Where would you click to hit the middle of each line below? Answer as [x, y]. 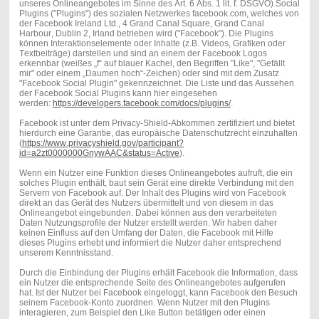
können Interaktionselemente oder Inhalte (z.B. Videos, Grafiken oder [152, 43]
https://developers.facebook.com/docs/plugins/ [141, 103]
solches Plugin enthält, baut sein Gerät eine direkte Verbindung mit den [156, 183]
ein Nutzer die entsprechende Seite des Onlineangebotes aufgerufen [152, 282]
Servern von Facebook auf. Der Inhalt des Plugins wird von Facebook [152, 193]
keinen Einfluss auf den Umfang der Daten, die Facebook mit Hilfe [146, 232]
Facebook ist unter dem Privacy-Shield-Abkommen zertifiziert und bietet [157, 123]
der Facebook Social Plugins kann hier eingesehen [118, 93]
